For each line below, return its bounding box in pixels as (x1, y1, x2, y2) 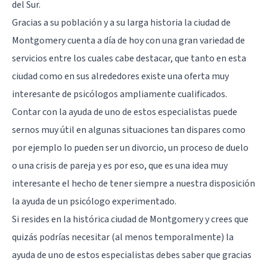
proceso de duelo (180, 141, 249, 154)
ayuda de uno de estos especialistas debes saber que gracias (12, 248, 252, 262)
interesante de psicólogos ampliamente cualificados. (12, 87, 227, 101)
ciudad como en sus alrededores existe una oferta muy (12, 69, 229, 83)
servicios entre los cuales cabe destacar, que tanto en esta (12, 51, 246, 65)
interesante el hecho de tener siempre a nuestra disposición (12, 176, 255, 190)
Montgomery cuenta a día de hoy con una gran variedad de (12, 33, 245, 47)
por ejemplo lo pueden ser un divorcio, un (12, 141, 180, 154)
